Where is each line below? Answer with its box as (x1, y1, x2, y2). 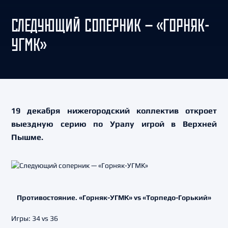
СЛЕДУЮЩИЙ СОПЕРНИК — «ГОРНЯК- (11, 14, 210, 36)
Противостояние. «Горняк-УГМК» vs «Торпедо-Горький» (17, 193, 211, 202)
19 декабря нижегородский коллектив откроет (11, 106, 217, 116)
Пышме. (11, 132, 43, 142)
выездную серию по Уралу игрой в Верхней (11, 119, 217, 129)
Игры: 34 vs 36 (11, 214, 58, 222)
